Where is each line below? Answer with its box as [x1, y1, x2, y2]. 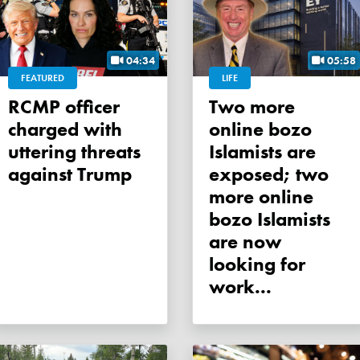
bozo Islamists [209, 207, 330, 232]
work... [209, 274, 272, 300]
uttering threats [8, 139, 141, 165]
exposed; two [209, 162, 329, 187]
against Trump [8, 162, 132, 187]
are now [209, 229, 281, 255]
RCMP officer [8, 94, 20, 120]
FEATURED [21, 72, 64, 85]
